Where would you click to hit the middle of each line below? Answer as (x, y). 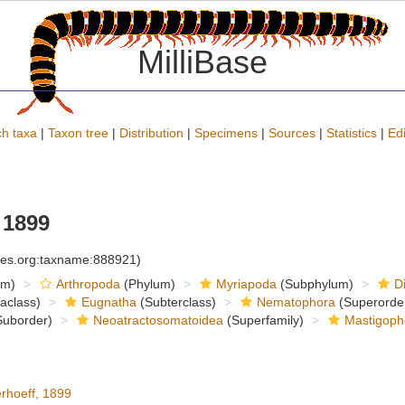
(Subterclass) (176, 302)
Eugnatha (108, 302)
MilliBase (202, 62)
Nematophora (296, 302)
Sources (292, 133)
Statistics (352, 133)
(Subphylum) (315, 284)
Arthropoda (88, 284)
